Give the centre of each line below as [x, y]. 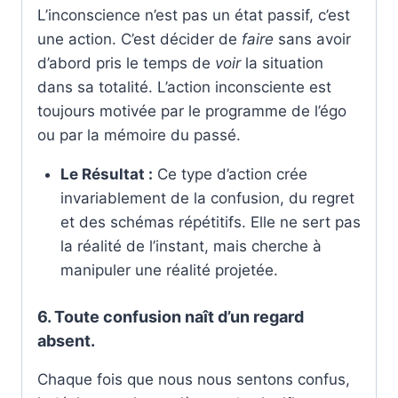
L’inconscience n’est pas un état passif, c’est [194, 15]
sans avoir [312, 39]
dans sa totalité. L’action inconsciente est [184, 87]
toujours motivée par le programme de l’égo [192, 111]
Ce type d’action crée [230, 174]
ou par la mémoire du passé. [139, 135]
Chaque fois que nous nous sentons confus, [194, 380]
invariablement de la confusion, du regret [207, 198]
